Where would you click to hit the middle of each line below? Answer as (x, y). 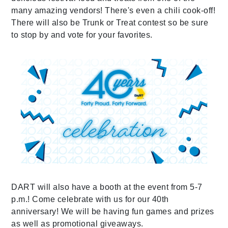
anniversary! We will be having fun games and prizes (113, 211)
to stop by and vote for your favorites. (82, 35)
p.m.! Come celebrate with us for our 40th (90, 199)
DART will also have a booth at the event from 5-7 (107, 187)
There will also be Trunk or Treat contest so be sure (110, 22)
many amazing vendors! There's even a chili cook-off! (113, 10)
